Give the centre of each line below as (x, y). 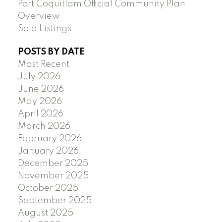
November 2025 (53, 176)
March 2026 (44, 126)
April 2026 (40, 114)
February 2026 (50, 139)
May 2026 (40, 101)
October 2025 (48, 188)
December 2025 (53, 163)
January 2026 (48, 151)
